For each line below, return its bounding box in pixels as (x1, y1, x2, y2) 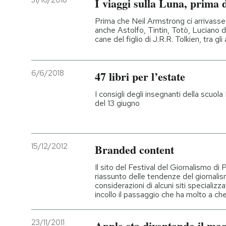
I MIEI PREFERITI (37, 82, 95, 91)
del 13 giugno (95, 98, 140, 108)
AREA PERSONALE (37, 181, 104, 190)
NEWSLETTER (37, 49, 89, 58)
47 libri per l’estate (95, 68, 185, 85)
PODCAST (37, 16, 74, 25)
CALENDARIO (37, 148, 84, 157)
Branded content (95, 141, 174, 158)
